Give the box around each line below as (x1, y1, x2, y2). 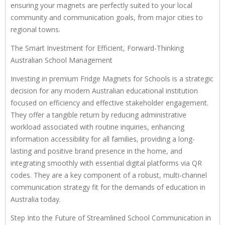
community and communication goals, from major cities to (11, 12, 203, 22)
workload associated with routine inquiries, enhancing (11, 122, 184, 132)
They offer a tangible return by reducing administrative (11, 109, 186, 120)
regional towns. (11, 24, 60, 34)
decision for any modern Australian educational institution (11, 85, 198, 95)
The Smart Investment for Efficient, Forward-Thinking (11, 43, 184, 53)
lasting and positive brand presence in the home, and (11, 146, 182, 156)
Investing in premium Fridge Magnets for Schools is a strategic (11, 73, 213, 83)
